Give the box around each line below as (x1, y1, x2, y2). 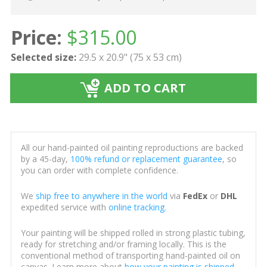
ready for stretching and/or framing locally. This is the (20, 238, 226, 250)
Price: (10, 24, 62, 51)
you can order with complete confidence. (20, 164, 178, 176)
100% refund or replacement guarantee (70, 153, 222, 165)
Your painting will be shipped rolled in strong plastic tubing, (20, 227, 246, 239)
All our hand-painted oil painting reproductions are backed (20, 142, 243, 154)
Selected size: (10, 51, 76, 64)
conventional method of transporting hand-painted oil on (20, 250, 240, 262)
